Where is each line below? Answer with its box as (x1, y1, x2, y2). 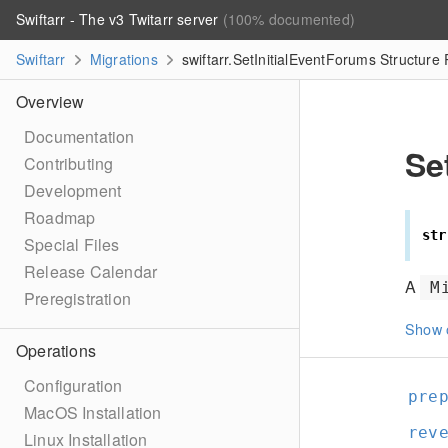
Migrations (89, 49, 158, 69)
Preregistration (24, 287, 131, 310)
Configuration (24, 374, 123, 397)
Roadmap (24, 206, 96, 229)
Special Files (24, 233, 120, 256)
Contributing (24, 152, 114, 175)
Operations (16, 339, 96, 362)
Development (24, 179, 122, 202)
